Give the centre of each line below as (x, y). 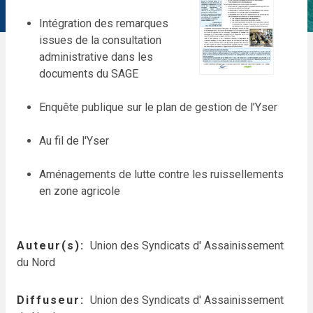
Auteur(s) (49, 246)
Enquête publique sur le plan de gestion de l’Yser (158, 107)
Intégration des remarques (104, 23)
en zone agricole (80, 191)
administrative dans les (96, 57)
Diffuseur (49, 300)
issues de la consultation (100, 40)
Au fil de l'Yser (74, 141)
